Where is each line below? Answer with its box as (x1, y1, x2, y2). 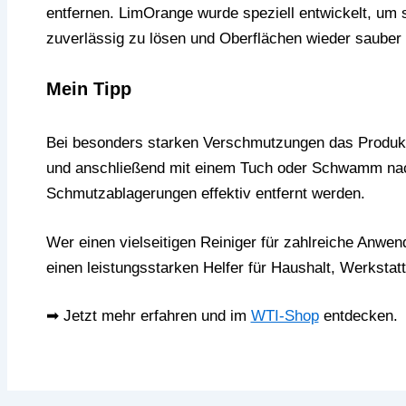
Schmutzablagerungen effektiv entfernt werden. (45, 185, 365, 203)
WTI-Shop (250, 307, 319, 325)
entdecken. (318, 307, 398, 325)
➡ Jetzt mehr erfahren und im (45, 307, 251, 325)
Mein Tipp (45, 79, 131, 100)
